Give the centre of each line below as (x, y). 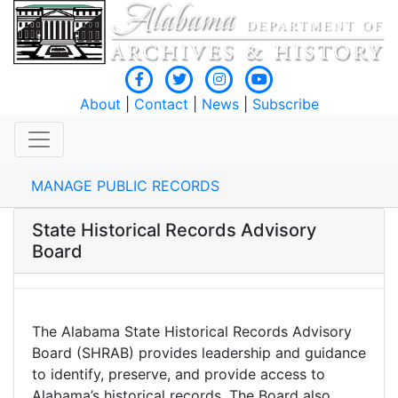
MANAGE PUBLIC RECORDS (125, 186)
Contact (161, 104)
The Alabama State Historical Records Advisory (192, 332)
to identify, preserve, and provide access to (179, 374)
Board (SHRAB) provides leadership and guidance (199, 353)
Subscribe (285, 104)
